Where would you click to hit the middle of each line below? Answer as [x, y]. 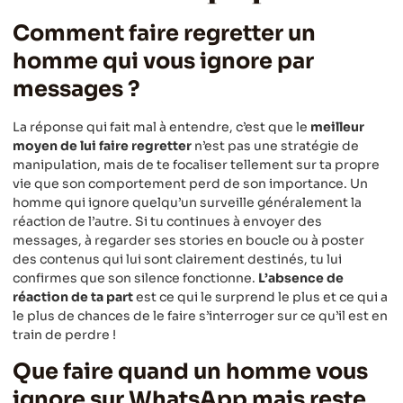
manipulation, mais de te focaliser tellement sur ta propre [196, 165]
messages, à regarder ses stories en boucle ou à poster [188, 241]
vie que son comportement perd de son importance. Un [190, 184]
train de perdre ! [64, 335]
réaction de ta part [73, 297]
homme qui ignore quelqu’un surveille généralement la [187, 203]
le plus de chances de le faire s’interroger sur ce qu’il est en [200, 316]
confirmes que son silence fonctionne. [135, 278]
